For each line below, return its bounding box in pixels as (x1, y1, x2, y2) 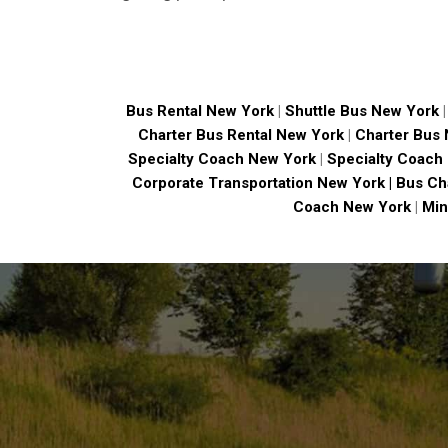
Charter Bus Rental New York (137, 126, 344, 145)
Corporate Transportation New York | (132, 174, 396, 193)
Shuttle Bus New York (284, 102, 439, 121)
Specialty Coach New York (127, 150, 316, 169)
